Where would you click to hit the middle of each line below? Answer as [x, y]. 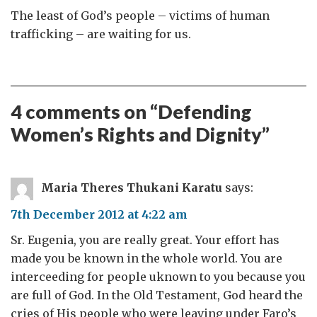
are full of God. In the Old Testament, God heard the [157, 295]
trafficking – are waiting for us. [101, 34]
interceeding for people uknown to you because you [158, 277]
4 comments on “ [84, 112]
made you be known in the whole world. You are [146, 259]
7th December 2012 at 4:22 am [99, 215]
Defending [205, 112]
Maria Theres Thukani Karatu [132, 188]
